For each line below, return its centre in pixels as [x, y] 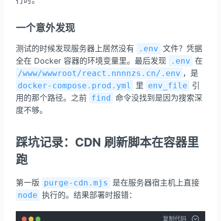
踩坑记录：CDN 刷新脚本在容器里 [107, 143]
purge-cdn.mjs [76, 183]
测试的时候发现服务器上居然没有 [76, 48]
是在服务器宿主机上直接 [155, 183]
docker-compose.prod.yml [74, 85]
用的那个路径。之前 [53, 97]
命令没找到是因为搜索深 [158, 97]
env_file [168, 85]
